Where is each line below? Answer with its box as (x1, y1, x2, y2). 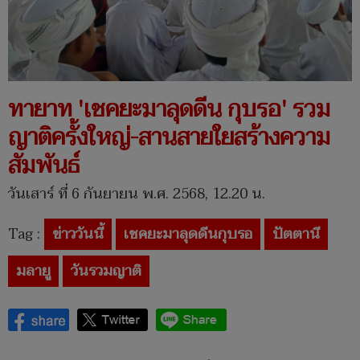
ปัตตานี (272, 222, 320, 247)
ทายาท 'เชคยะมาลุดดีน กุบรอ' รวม (8, 90, 330, 129)
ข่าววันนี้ (52, 222, 104, 247)
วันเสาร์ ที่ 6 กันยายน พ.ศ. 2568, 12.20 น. (8, 182, 265, 207)
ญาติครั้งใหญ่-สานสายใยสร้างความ (8, 118, 330, 157)
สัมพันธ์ (8, 146, 80, 186)
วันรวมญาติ (71, 259, 141, 284)
